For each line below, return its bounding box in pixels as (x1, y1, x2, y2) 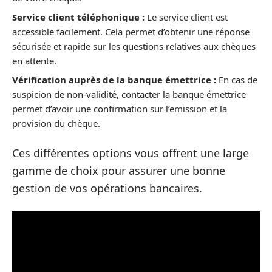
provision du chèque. (12, 117, 100, 129)
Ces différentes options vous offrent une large (12, 145, 249, 160)
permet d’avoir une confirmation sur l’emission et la (12, 103, 227, 115)
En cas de (216, 73, 257, 86)
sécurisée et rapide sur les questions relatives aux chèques (12, 39, 256, 52)
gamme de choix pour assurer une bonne (12, 163, 225, 178)
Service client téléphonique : (12, 10, 144, 23)
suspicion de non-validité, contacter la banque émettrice (12, 88, 246, 100)
